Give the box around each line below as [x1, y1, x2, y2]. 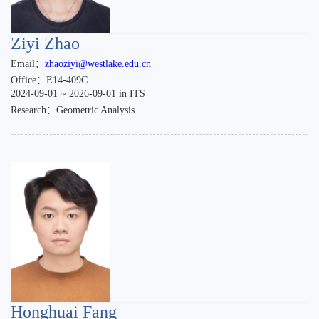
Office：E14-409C [11, 75, 88, 85]
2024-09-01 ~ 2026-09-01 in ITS [11, 88, 145, 99]
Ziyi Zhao [11, 34, 80, 53]
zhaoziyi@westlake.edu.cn [45, 58, 151, 69]
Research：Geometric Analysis [11, 105, 135, 115]
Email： [11, 58, 45, 69]
